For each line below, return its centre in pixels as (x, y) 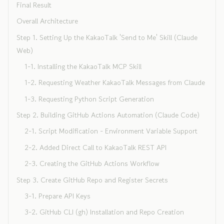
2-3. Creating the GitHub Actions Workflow (92, 163)
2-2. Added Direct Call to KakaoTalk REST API (95, 147)
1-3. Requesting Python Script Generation (89, 98)
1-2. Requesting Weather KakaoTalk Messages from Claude (115, 82)
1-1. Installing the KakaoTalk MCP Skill (83, 66)
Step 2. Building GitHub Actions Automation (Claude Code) (108, 115)
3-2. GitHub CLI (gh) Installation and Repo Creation (104, 212)
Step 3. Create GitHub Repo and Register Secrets (92, 179)
